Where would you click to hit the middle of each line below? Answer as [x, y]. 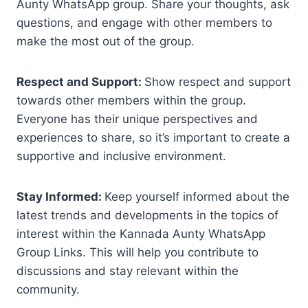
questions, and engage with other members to [144, 22]
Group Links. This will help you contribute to [137, 252]
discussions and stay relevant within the [128, 271]
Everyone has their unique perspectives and [137, 119]
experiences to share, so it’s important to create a [153, 137]
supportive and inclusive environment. [121, 156]
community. [48, 289]
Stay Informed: [60, 196]
